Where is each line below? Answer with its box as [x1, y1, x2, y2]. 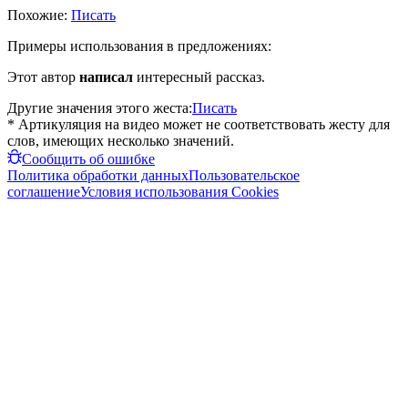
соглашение [7, 183, 80, 199]
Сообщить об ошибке [22, 150, 155, 167]
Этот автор [7, 68, 79, 85]
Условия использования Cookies [80, 183, 279, 199]
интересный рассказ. [133, 68, 265, 85]
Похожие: [7, 6, 71, 23]
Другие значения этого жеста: [7, 99, 192, 116]
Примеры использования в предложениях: [7, 37, 271, 54]
